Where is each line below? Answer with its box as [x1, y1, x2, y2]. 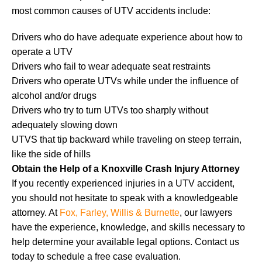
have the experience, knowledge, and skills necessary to [12, 222, 245, 232]
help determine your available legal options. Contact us [12, 236, 239, 247]
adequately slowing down [12, 119, 118, 130]
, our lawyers [180, 207, 232, 218]
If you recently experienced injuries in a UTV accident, [12, 178, 235, 188]
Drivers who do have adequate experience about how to [12, 32, 243, 42]
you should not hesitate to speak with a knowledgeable [12, 192, 238, 203]
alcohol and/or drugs [12, 90, 96, 101]
